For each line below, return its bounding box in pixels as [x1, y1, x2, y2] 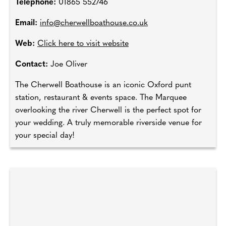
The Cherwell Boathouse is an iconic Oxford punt [15, 81, 191, 89]
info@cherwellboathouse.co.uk [40, 19, 148, 27]
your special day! [15, 132, 75, 140]
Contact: [15, 61, 50, 69]
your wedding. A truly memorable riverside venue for [15, 119, 202, 127]
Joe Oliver [50, 61, 87, 69]
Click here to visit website [37, 40, 129, 48]
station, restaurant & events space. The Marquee [15, 94, 187, 102]
